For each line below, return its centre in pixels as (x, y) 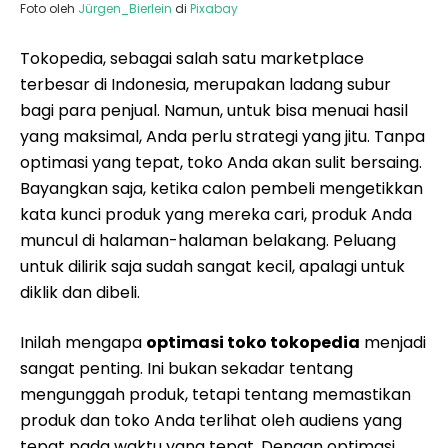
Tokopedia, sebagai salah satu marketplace (192, 58)
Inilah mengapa (83, 342)
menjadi (393, 342)
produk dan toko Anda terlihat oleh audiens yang (211, 420)
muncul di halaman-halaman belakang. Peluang (208, 240)
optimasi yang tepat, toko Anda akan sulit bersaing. (221, 162)
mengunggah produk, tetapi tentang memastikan (215, 394)
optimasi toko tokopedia (253, 342)
